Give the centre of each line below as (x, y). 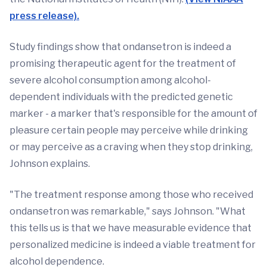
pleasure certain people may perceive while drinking (129, 130)
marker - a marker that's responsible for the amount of (133, 114)
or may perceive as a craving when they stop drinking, (131, 147)
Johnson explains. (50, 164)
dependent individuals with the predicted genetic (121, 97)
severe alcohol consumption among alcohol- (110, 80)
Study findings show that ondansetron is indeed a (120, 47)
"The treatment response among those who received (131, 195)
